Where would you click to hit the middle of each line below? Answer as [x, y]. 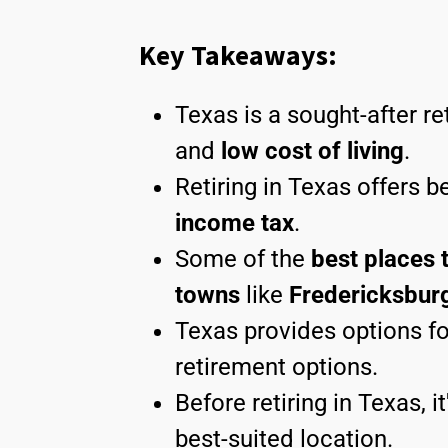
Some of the [240, 259]
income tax [234, 223]
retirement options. [276, 367]
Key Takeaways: [238, 56]
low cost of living [312, 151]
